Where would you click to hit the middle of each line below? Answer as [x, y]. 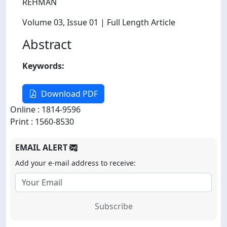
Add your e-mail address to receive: [75, 163]
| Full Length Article [137, 22]
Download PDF [69, 93]
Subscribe [113, 206]
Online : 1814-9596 [45, 109]
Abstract [47, 44]
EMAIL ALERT [42, 147]
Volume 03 [43, 22]
